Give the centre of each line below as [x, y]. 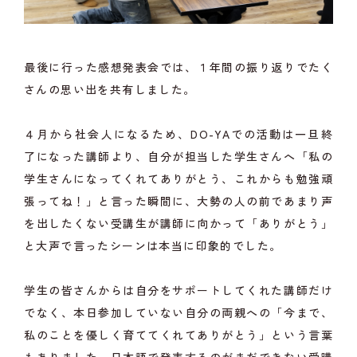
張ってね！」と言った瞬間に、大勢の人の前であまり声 [178, 201]
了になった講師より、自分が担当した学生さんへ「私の [178, 157]
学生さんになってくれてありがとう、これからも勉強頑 [178, 179]
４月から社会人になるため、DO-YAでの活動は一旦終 [178, 134]
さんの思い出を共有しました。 [110, 90]
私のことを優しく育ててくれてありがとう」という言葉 [178, 335]
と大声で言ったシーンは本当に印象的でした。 [153, 246]
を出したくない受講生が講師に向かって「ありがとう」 [178, 224]
